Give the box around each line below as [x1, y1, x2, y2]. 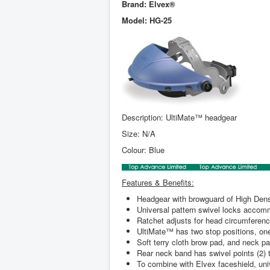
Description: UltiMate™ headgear [122, 111, 237, 123]
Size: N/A [122, 127, 155, 139]
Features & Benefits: [122, 176, 194, 188]
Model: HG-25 [122, 14, 172, 26]
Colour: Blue [122, 143, 165, 155]
